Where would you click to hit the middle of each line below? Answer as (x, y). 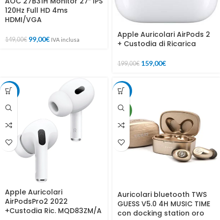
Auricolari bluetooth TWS (162, 194)
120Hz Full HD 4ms (36, 10)
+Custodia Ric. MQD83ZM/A (53, 211)
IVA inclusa (65, 40)
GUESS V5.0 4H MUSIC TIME (164, 204)
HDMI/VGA (23, 20)
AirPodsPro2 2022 (36, 202)
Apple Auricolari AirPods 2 (164, 34)
